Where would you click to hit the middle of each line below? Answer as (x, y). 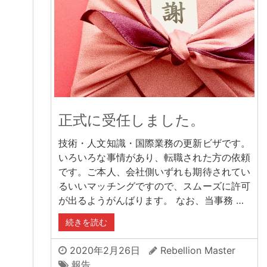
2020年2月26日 (103, 251)
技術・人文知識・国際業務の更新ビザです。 (154, 143)
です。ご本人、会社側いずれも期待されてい (154, 172)
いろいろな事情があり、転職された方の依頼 (154, 158)
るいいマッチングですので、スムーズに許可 (154, 186)
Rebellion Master (198, 251)
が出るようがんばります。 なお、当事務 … (151, 201)
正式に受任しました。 (131, 120)
